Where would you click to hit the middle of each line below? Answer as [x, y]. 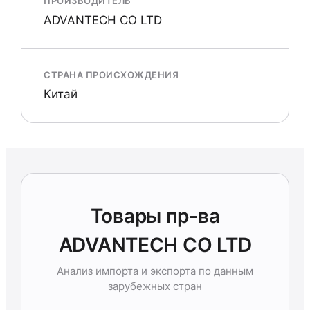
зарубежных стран [155, 286]
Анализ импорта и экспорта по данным [155, 271]
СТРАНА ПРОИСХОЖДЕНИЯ [111, 75]
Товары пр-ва [155, 216]
